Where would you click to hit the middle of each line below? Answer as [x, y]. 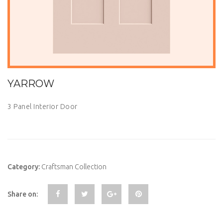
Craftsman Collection [74, 167]
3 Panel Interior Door [43, 107]
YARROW [31, 84]
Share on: [23, 194]
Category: [24, 167]
